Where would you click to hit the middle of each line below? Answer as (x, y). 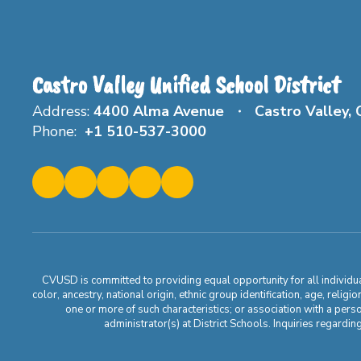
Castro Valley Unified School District (186, 84)
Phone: (54, 131)
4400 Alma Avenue (159, 111)
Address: (61, 111)
